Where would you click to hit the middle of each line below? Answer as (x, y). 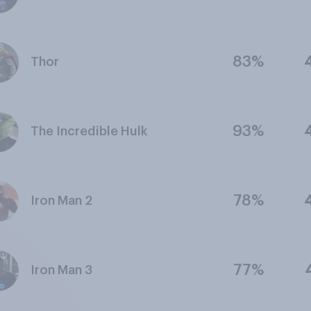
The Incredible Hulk (89, 131)
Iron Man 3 (61, 270)
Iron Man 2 (61, 201)
